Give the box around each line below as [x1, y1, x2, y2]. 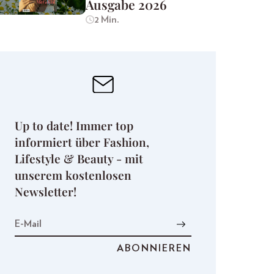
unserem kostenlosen [15, 166, 131, 183]
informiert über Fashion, [15, 133, 149, 150]
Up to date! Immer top [15, 117, 133, 133]
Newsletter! [15, 183, 76, 199]
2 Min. [94, 15, 119, 25]
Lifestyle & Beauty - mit [15, 150, 143, 166]
